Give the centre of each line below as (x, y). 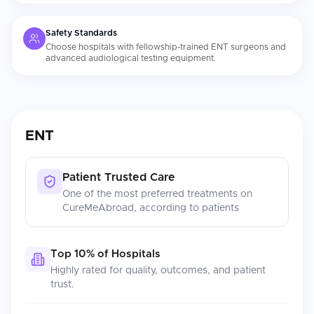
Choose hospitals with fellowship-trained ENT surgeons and (166, 47)
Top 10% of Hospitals (105, 254)
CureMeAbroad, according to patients (151, 208)
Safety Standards (81, 33)
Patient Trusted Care (119, 177)
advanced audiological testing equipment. (131, 58)
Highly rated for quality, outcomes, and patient (158, 271)
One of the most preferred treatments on (157, 194)
